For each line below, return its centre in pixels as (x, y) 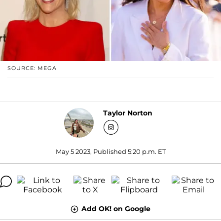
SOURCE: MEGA (32, 68)
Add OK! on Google (116, 208)
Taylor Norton (128, 113)
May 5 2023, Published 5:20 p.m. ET (110, 151)
